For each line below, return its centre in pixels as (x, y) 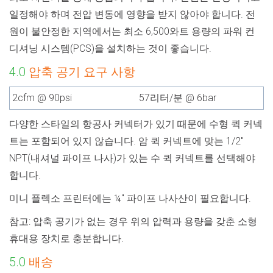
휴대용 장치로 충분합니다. (66, 238)
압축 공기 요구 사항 (82, 72)
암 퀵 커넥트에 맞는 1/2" (191, 141)
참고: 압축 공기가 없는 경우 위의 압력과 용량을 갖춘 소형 (133, 221)
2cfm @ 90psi (42, 97)
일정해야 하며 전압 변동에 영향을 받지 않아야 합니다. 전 (132, 14)
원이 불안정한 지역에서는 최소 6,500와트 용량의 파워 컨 (132, 31)
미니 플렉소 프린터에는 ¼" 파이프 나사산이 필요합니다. (130, 198)
